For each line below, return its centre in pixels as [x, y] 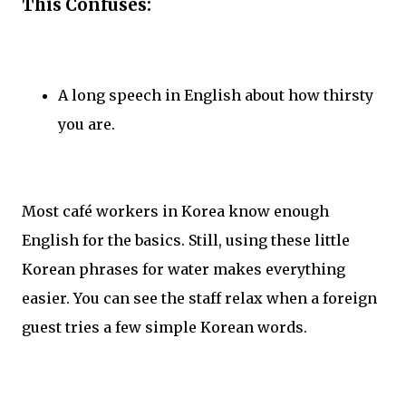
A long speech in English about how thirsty [216, 96]
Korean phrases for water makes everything [184, 270]
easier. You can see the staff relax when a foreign [199, 299]
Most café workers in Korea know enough [175, 212]
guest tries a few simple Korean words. [164, 328]
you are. [87, 125]
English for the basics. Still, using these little [186, 241]
